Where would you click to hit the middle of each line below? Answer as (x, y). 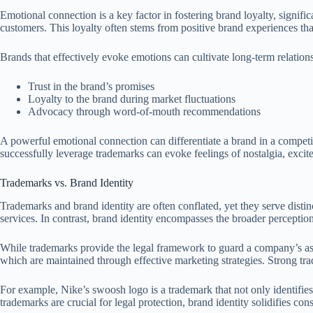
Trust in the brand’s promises (91, 86)
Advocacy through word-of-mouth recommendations (144, 111)
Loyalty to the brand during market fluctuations (132, 99)
